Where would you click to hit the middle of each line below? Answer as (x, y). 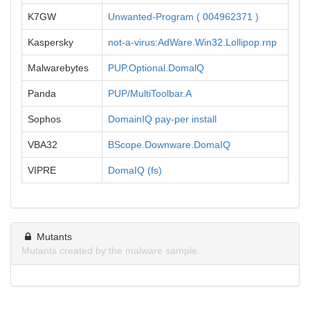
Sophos (44, 119)
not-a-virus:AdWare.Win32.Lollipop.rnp (192, 42)
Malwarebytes (58, 68)
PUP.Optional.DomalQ (156, 68)
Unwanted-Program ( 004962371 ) (183, 17)
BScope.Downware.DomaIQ (169, 145)
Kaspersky (51, 42)
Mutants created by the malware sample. (111, 250)
